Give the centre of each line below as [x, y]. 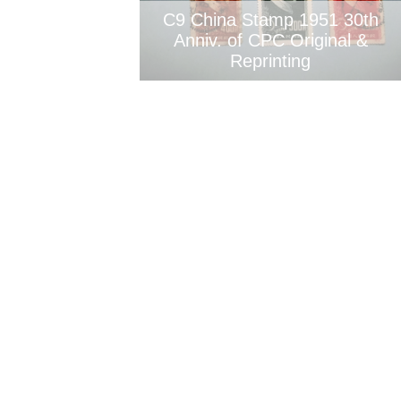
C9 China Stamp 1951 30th [270, 20]
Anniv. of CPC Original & [270, 40]
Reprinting [270, 61]
